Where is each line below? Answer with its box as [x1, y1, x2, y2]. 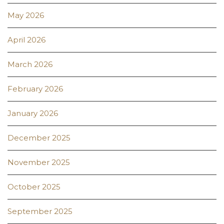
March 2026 [7, 59, 52, 69]
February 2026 [7, 84, 63, 94]
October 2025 [7, 182, 60, 192]
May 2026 [7, 10, 44, 20]
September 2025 [7, 206, 72, 216]
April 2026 [7, 35, 45, 45]
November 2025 [7, 157, 70, 167]
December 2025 [7, 133, 70, 143]
